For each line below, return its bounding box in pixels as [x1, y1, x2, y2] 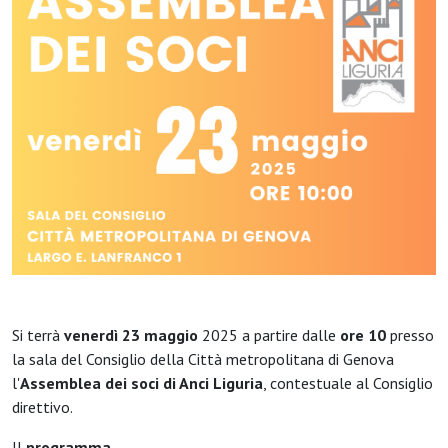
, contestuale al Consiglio [263, 372, 433, 393]
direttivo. [12, 396, 73, 417]
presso [386, 324, 434, 345]
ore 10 [340, 324, 386, 345]
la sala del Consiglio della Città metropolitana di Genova [12, 348, 394, 369]
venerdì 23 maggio [64, 324, 198, 345]
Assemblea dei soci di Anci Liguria [20, 372, 263, 393]
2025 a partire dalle [198, 324, 340, 345]
